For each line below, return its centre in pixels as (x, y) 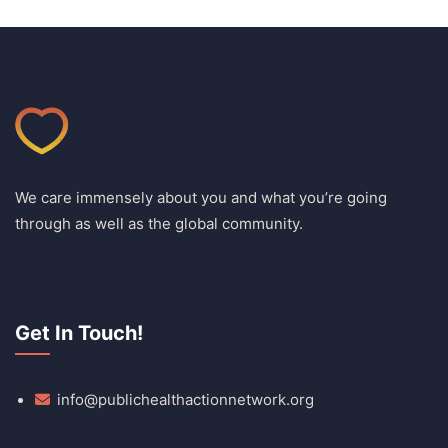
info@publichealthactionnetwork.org (185, 399)
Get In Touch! (79, 333)
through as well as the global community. (161, 223)
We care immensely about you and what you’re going (201, 197)
